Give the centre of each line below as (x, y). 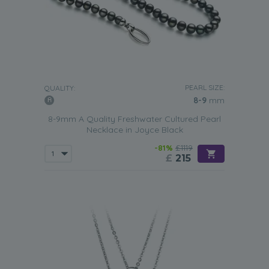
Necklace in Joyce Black (134, 130)
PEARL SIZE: (205, 87)
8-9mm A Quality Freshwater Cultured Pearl (134, 119)
